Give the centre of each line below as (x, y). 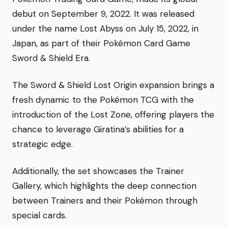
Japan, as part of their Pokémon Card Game (101, 43)
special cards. (39, 215)
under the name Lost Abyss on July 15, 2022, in (105, 28)
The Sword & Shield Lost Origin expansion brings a (113, 85)
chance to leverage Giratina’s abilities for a (98, 129)
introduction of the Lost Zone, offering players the (113, 115)
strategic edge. (42, 144)
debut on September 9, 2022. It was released (103, 14)
